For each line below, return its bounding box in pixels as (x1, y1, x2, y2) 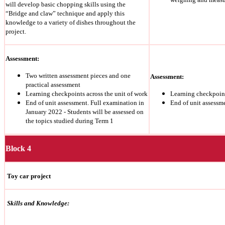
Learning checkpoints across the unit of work (26, 90, 148, 98)
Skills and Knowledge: (7, 199, 69, 207)
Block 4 (6, 144, 31, 153)
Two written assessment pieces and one (26, 72, 131, 80)
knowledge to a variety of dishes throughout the (6, 19, 136, 27)
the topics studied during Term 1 (26, 117, 114, 125)
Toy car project (6, 172, 52, 180)
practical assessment (26, 81, 80, 89)
